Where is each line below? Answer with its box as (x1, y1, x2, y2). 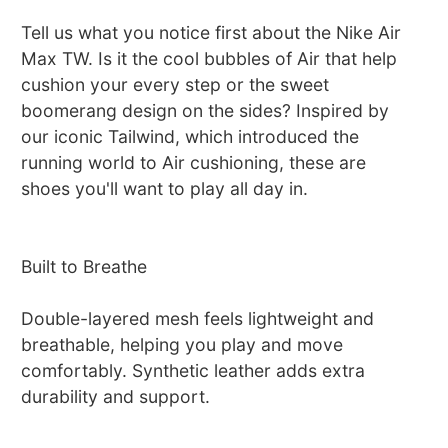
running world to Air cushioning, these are (21, 152, 367, 174)
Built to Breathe (21, 256, 148, 278)
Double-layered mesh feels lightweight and (21, 308, 375, 330)
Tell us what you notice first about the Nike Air (21, 22, 402, 44)
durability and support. (21, 386, 211, 408)
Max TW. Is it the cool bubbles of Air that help (21, 48, 398, 70)
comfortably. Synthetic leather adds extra (21, 360, 366, 382)
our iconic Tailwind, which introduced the (21, 126, 360, 148)
